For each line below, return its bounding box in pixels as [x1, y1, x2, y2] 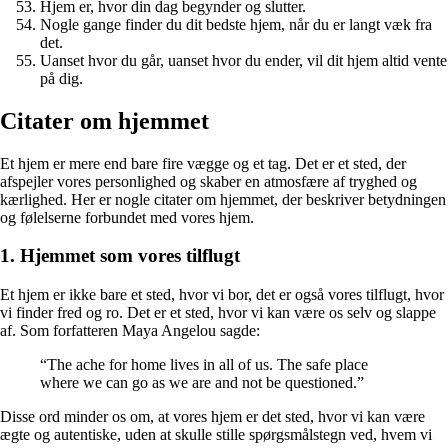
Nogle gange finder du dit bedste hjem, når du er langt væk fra [40, 15, 432, 33]
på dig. [40, 69, 83, 87]
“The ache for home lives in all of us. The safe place [40, 356, 368, 374]
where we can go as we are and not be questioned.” [40, 374, 364, 392]
